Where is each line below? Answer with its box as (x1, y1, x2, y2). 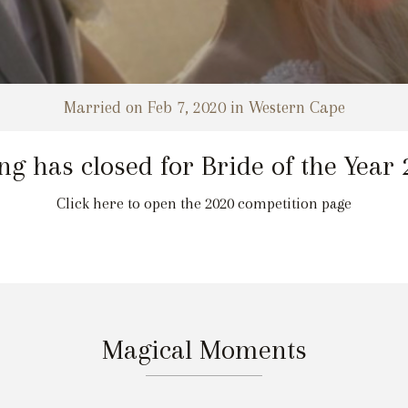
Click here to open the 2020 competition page (56, 194, 352, 212)
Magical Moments (101, 332, 307, 365)
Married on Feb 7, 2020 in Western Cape (63, 97, 345, 117)
